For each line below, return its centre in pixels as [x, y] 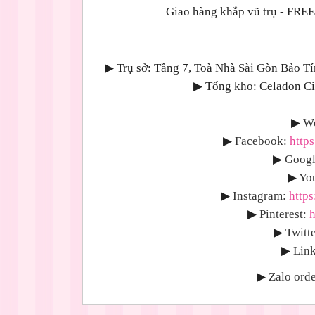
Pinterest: [283, 214]
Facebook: [261, 141]
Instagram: [259, 196]
